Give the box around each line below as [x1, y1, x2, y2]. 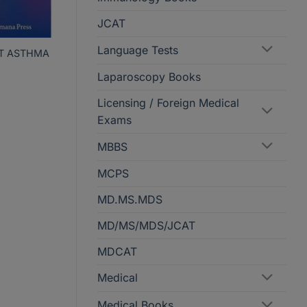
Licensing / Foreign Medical [97, 95, 239, 110]
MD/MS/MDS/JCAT [97, 218, 195, 232]
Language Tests [97, 42, 178, 57]
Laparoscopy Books [97, 69, 201, 84]
